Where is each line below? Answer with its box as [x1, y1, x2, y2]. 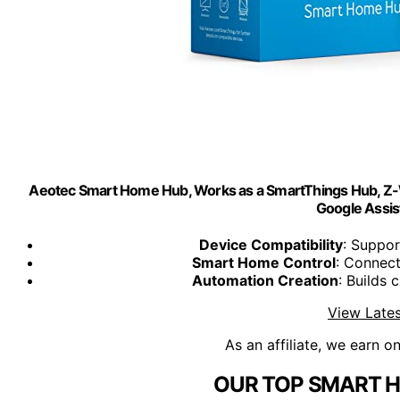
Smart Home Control [192, 254, 336, 272]
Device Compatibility [198, 236, 343, 254]
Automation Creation [191, 271, 338, 290]
